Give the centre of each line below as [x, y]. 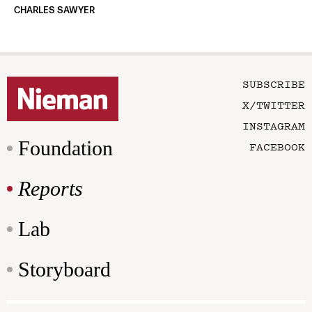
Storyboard [64, 270]
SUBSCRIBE [274, 84]
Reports [50, 189]
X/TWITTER [274, 105]
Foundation [65, 148]
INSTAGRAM [274, 126]
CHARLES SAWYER [54, 10]
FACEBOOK [277, 147]
